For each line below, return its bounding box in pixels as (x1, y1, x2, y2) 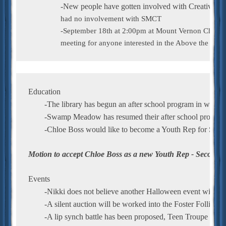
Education (28, 87, 61, 96)
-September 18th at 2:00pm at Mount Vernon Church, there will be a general (28, 26, 61, 35)
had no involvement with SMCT (28, 14, 161, 23)
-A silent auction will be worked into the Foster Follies (44, 199, 217, 208)
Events (28, 174, 50, 183)
